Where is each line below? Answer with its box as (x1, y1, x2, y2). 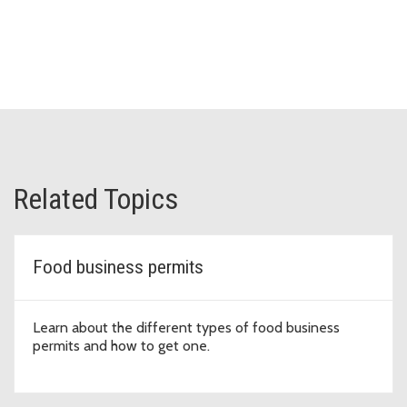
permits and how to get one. (33, 337, 210, 355)
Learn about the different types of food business (33, 319, 340, 337)
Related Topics (14, 182, 178, 217)
